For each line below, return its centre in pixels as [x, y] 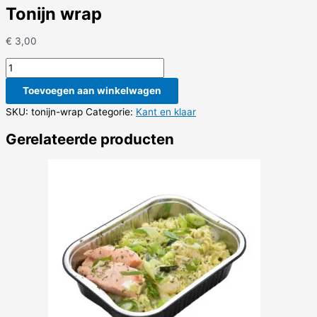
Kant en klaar [166, 112]
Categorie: [111, 112]
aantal [19, 97]
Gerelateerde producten [90, 139]
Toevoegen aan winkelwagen [92, 91]
